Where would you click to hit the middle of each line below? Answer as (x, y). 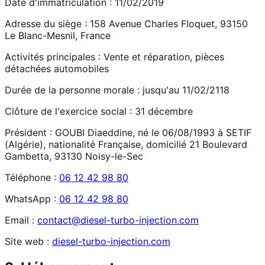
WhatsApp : (30, 198)
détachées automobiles (57, 68)
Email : (20, 220)
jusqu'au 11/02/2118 (185, 90)
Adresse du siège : (46, 23)
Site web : (27, 241)
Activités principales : (53, 56)
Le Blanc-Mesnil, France (58, 35)
